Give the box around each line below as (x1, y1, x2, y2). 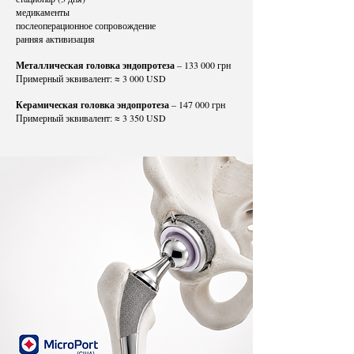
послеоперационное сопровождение (16, 19, 156, 32)
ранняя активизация (16, 32, 95, 45)
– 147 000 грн (169, 98, 225, 111)
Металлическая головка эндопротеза (16, 58, 175, 72)
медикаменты (16, 6, 70, 18)
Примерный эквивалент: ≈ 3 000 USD (16, 72, 166, 85)
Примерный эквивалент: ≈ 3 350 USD (16, 111, 166, 124)
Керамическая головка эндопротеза (16, 98, 169, 111)
